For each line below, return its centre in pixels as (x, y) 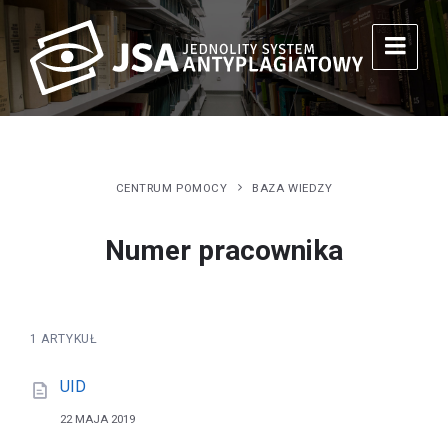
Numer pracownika (224, 250)
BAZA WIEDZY (292, 187)
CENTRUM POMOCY (171, 187)
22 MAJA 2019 (97, 418)
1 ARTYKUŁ (64, 338)
